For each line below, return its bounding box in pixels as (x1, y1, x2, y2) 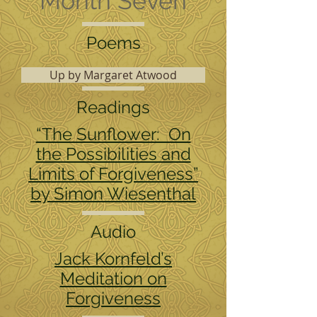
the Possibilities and (35, 144, 191, 164)
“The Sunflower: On (35, 124, 191, 144)
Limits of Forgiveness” (28, 163, 198, 184)
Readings (76, 97, 150, 117)
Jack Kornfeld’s (54, 248, 172, 269)
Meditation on (59, 268, 167, 289)
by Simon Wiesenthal (30, 183, 196, 204)
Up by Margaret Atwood (50, 67, 177, 83)
